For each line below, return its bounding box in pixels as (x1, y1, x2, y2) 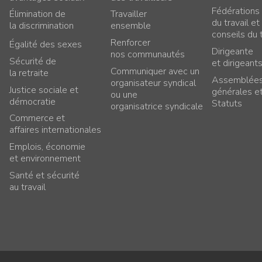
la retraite (9, 66, 49, 80)
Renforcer (110, 36, 150, 49)
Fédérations (212, 5, 260, 18)
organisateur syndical (110, 76, 196, 89)
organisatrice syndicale (110, 99, 203, 113)
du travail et (212, 16, 260, 29)
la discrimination (9, 19, 74, 33)
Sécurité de (9, 54, 56, 68)
